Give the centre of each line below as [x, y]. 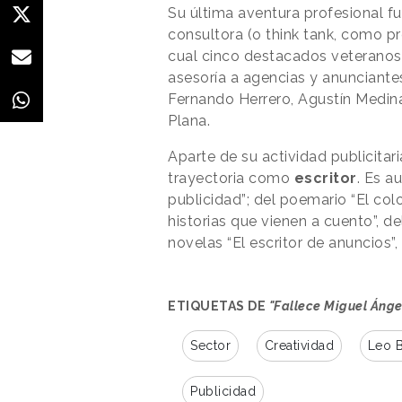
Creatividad [299, 345]
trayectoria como [231, 178]
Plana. [189, 120]
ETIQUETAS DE [218, 306]
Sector [210, 345]
